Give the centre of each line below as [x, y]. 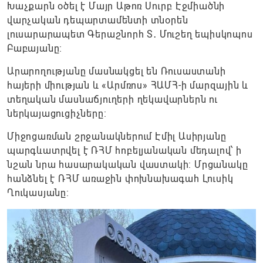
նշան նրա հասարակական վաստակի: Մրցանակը [128, 165]
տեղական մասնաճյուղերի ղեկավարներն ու [112, 100]
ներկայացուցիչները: [57, 114]
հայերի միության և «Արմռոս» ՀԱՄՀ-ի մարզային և [128, 85]
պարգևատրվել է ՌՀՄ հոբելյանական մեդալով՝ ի [124, 151]
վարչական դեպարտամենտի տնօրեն [98, 20]
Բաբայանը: [35, 48]
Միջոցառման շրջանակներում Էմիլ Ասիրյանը [117, 136]
